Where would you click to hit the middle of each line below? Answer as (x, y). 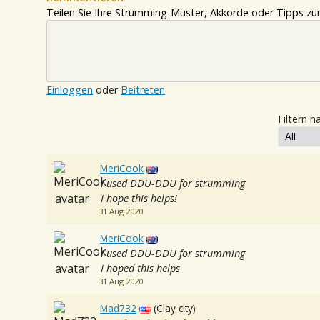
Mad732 (119, 309)
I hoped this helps (140, 269)
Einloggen (70, 90)
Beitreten (143, 90)
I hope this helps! (139, 199)
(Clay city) (175, 309)
